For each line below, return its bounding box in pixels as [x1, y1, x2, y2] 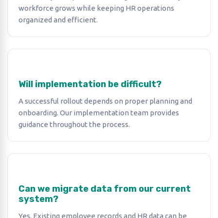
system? [18, 194, 58, 204]
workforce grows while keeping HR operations [18, 4, 174, 12]
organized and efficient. [18, 16, 98, 24]
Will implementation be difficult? [18, 79, 162, 90]
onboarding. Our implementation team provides [18, 109, 179, 117]
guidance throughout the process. [18, 120, 130, 128]
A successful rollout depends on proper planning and [18, 97, 192, 105]
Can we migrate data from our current [18, 183, 191, 194]
